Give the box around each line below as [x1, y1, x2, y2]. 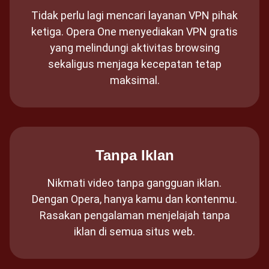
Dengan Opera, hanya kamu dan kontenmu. [32, 193, 237, 205]
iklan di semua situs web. [74, 225, 195, 238]
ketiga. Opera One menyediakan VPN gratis [31, 25, 238, 38]
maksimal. [109, 74, 160, 86]
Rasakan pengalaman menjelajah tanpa [39, 209, 230, 222]
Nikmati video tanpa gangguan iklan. [47, 177, 222, 189]
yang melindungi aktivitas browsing [49, 41, 220, 54]
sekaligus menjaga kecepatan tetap [47, 58, 222, 70]
